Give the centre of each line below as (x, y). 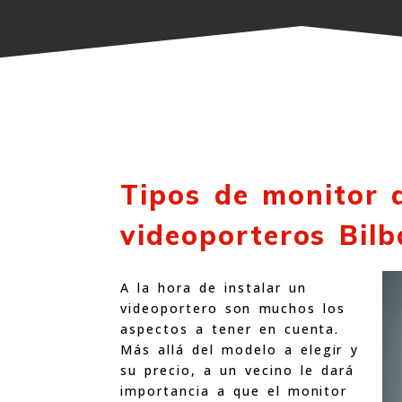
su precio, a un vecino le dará (237, 370)
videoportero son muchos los (233, 308)
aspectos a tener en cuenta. (230, 328)
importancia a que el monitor (234, 390)
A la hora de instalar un (214, 287)
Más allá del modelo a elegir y (240, 349)
